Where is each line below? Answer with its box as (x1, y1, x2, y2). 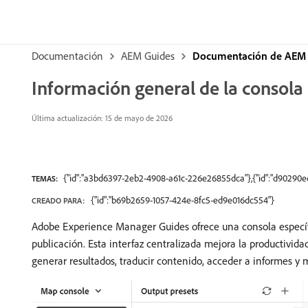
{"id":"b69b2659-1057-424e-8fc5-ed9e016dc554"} (91, 194, 274, 206)
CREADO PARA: (32, 195, 85, 206)
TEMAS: (32, 173, 58, 184)
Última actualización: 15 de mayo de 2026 (32, 113, 173, 123)
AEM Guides (121, 49, 175, 63)
